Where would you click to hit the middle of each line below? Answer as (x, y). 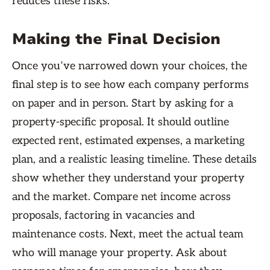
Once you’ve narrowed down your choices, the (130, 66)
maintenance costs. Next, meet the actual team (128, 234)
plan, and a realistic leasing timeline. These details (134, 159)
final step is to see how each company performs (130, 85)
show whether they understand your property (128, 178)
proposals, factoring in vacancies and (103, 215)
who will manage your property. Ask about (120, 253)
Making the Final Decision (116, 39)
